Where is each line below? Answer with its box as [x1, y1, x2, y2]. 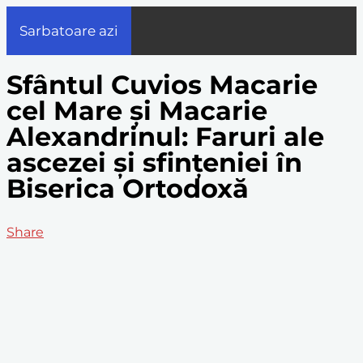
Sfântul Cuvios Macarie [6, 69, 318, 101]
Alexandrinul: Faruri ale [6, 121, 324, 153]
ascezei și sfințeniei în [6, 147, 302, 179]
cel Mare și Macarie [6, 95, 267, 127]
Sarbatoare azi [19, 23, 118, 39]
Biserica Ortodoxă [6, 173, 249, 205]
